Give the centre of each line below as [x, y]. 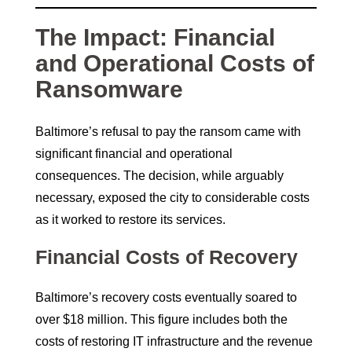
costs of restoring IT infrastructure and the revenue [174, 342]
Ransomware [109, 90]
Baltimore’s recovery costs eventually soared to [166, 298]
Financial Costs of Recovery [167, 257]
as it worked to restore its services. [130, 220]
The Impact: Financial [155, 38]
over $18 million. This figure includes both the [161, 320]
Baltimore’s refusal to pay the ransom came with [168, 132]
